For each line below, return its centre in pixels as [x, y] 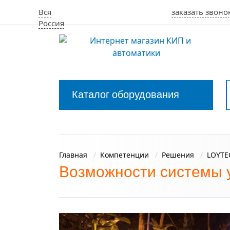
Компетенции [124, 155]
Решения [178, 155]
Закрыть [51, 122]
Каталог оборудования [126, 94]
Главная [73, 155]
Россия [51, 23]
